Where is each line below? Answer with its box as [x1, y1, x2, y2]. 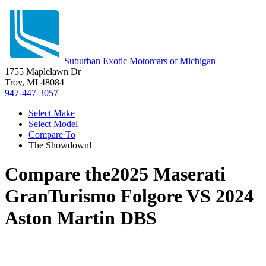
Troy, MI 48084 [5, 77, 64, 87]
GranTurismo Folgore [5, 185, 182, 207]
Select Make [28, 108, 75, 118]
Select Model [28, 119, 78, 129]
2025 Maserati [110, 163, 226, 185]
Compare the [5, 163, 110, 185]
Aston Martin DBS [5, 207, 157, 229]
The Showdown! [28, 140, 92, 150]
